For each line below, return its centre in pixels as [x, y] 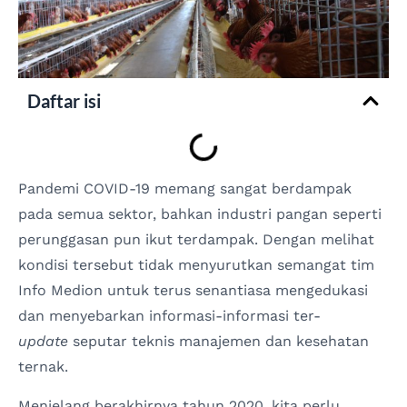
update [43, 342]
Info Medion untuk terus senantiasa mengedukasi [193, 291]
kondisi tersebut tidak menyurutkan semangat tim [196, 265]
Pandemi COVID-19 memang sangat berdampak [185, 189]
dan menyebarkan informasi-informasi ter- [169, 316]
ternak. [43, 367]
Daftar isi [64, 101]
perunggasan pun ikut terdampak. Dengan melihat [196, 240]
